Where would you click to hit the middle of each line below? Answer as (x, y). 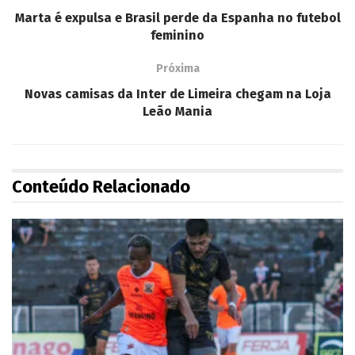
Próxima (177, 68)
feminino (177, 35)
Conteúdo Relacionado (101, 186)
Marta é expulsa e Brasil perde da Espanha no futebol (177, 17)
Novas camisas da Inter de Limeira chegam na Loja (177, 94)
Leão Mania (177, 111)
